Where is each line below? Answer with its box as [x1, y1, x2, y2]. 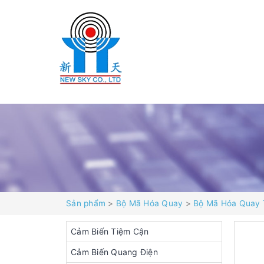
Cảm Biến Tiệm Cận [71, 226, 149, 236]
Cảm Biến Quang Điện [71, 247, 158, 257]
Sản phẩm [66, 199, 105, 208]
